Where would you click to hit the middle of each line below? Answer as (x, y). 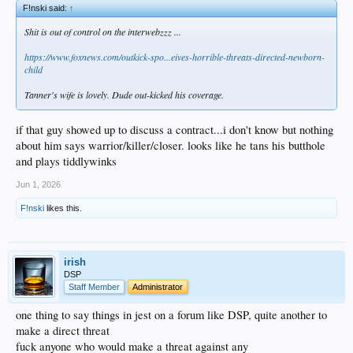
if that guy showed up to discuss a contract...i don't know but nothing (175, 129)
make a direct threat (63, 330)
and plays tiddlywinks (66, 161)
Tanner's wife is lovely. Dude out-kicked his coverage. (124, 94)
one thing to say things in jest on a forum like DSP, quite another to (171, 314)
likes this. (63, 208)
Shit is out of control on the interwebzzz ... (103, 31)
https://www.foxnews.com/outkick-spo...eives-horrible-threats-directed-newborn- (175, 56)
